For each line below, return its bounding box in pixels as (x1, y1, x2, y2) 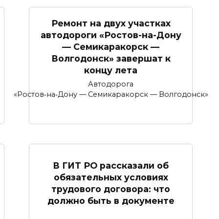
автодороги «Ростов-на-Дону (40, 29, 181, 40)
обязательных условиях (53, 172, 168, 182)
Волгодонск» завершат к (51, 53, 171, 64)
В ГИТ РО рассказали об (53, 160, 169, 171)
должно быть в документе (47, 195, 175, 206)
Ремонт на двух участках (51, 18, 171, 28)
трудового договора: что (51, 183, 170, 194)
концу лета (84, 65, 137, 75)
